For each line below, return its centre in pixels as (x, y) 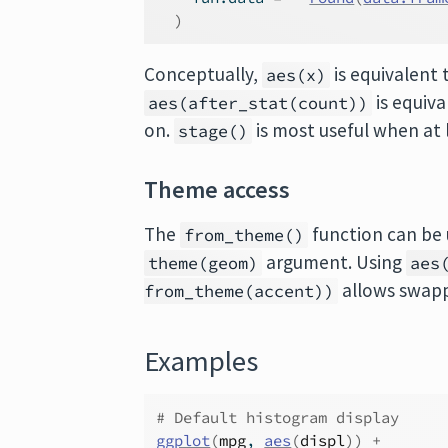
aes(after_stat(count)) (258, 103)
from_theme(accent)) (239, 291)
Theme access (217, 189)
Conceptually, (203, 74)
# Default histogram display (278, 417)
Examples (201, 361)
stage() (213, 131)
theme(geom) (203, 263)
